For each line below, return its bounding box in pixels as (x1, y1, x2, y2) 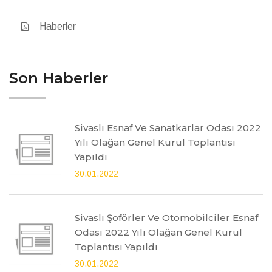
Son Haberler (9, 69, 108, 87)
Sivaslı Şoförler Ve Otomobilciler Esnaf (75, 211, 258, 223)
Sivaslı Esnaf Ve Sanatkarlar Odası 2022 (75, 121, 261, 134)
